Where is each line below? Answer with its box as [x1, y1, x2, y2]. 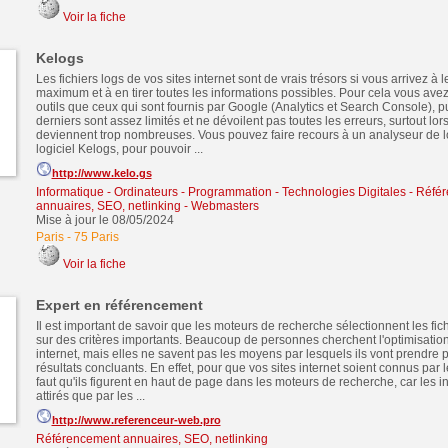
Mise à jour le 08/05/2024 [35, 213, 174, 227]
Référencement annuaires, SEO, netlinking [35, 432, 268, 446]
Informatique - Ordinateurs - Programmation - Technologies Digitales [35, 185, 406, 199]
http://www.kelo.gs [51, 167, 152, 179]
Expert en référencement [35, 297, 203, 313]
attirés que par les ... [35, 389, 145, 403]
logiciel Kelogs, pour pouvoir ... [35, 142, 203, 156]
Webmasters [190, 199, 259, 213]
